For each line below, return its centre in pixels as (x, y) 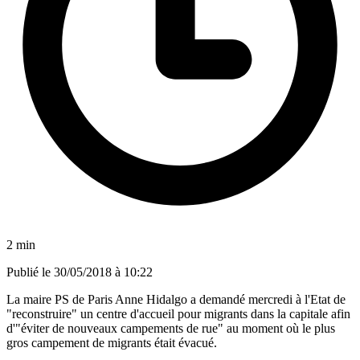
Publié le (30, 272)
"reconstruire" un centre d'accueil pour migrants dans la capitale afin (178, 313)
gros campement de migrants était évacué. (112, 342)
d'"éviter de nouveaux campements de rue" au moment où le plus (171, 328)
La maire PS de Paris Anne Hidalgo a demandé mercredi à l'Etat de (176, 299)
